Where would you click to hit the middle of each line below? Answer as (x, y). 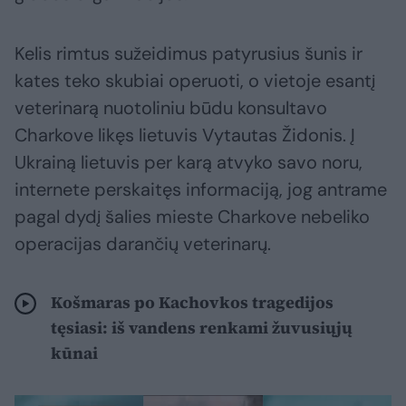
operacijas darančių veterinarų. (143, 244)
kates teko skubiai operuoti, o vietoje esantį (195, 81)
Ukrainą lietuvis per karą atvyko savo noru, (188, 163)
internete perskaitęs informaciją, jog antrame (201, 190)
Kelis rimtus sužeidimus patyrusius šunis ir (188, 54)
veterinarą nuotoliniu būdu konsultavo (171, 108)
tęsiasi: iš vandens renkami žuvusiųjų (202, 328)
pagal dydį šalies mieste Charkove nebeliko (192, 217)
